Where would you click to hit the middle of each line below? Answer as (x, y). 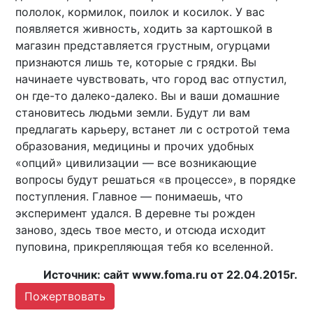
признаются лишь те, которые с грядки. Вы (136, 63)
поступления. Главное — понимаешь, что (130, 197)
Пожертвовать (65, 297)
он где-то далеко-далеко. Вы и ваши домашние (148, 96)
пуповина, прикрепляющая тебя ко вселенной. (145, 247)
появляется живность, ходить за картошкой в (144, 29)
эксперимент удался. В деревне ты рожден (136, 213)
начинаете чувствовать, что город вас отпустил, (151, 79)
